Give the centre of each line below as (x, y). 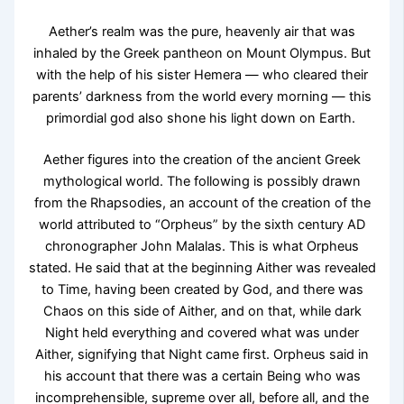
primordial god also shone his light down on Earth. (202, 118)
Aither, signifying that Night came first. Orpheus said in (202, 354)
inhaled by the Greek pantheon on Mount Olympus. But (202, 53)
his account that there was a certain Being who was (202, 376)
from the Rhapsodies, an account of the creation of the (202, 202)
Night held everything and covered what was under (202, 332)
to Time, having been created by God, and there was (202, 289)
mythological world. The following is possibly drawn (202, 181)
